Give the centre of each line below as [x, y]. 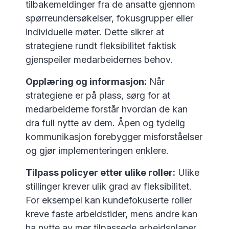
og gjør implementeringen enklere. [97, 151]
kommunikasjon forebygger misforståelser [114, 137]
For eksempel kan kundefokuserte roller [109, 200]
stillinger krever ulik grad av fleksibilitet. [109, 186]
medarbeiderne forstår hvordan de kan [107, 109]
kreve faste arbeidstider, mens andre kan [111, 214]
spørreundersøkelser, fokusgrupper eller [109, 18]
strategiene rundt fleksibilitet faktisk [101, 46]
